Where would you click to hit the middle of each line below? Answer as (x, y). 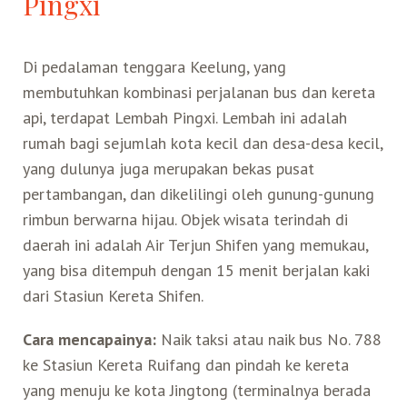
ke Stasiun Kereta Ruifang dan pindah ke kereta (185, 364)
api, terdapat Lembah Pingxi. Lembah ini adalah (184, 117)
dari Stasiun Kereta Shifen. (113, 295)
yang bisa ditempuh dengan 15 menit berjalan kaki (196, 270)
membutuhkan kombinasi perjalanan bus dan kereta (199, 92)
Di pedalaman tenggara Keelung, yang (154, 66)
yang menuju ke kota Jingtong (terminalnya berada (196, 390)
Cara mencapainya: (89, 339)
